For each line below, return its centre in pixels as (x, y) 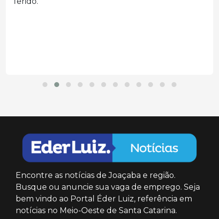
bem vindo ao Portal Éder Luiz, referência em (104, 198)
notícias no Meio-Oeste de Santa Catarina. (96, 210)
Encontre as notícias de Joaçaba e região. (96, 175)
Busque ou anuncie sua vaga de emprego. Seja (108, 187)
